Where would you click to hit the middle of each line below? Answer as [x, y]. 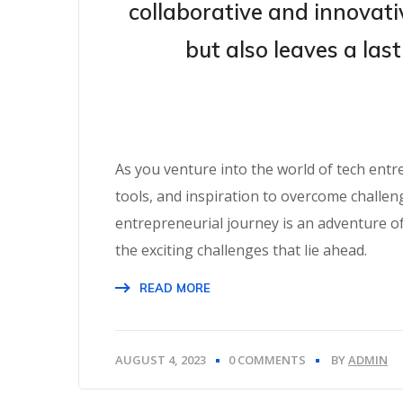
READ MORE [175, 288]
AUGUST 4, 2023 [161, 360]
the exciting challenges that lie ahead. [241, 250]
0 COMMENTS [267, 360]
